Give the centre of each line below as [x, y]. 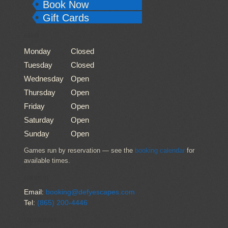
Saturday [39, 120]
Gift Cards [66, 18]
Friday [34, 106]
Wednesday [44, 79]
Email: [35, 192]
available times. [47, 161]
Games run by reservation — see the [79, 150]
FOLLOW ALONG [40, 220]
